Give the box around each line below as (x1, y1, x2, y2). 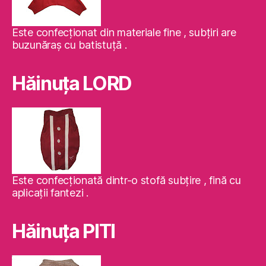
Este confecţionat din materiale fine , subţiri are (12, 26, 236, 39)
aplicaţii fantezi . (12, 186, 88, 199)
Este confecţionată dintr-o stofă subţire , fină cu (12, 174, 241, 187)
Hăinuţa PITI (12, 220, 116, 243)
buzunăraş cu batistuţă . (12, 39, 127, 52)
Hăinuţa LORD (12, 72, 132, 96)
